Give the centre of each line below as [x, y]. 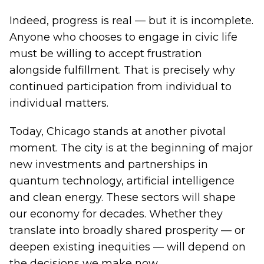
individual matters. [59, 103]
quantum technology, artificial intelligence [122, 181]
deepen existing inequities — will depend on [128, 247]
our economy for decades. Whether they [116, 214]
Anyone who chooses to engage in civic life [123, 37]
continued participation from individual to [121, 87]
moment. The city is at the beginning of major [131, 148]
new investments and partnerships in [109, 164]
